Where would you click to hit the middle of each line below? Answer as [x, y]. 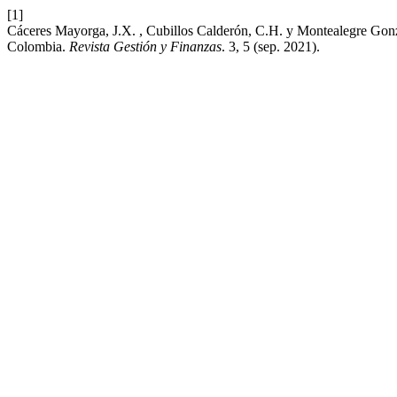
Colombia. [38, 47]
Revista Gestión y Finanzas [145, 47]
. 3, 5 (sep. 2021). [271, 47]
